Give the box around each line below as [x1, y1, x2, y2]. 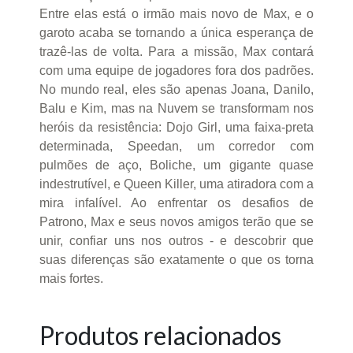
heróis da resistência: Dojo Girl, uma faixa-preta [39, 121, 314, 135]
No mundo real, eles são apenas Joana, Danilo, [39, 83, 314, 97]
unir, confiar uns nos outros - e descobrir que [39, 234, 314, 248]
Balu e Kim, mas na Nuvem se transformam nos [39, 102, 314, 116]
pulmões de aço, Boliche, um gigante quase [39, 158, 314, 173]
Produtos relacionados [39, 320, 281, 351]
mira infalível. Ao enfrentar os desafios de [39, 196, 314, 210]
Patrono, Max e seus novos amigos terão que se [39, 215, 314, 229]
